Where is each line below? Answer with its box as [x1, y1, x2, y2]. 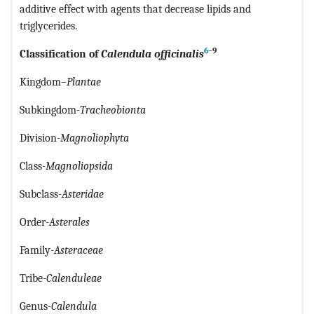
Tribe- [20, 271, 46, 285]
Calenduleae [46, 271, 102, 285]
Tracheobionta [80, 102, 146, 116]
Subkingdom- [20, 102, 80, 116]
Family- [20, 243, 54, 257]
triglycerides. [20, 18, 77, 32]
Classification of [20, 46, 101, 60]
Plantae [67, 74, 101, 88]
